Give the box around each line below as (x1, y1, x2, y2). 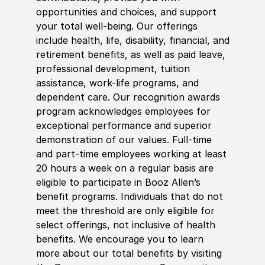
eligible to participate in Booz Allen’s (35, 176, 201, 188)
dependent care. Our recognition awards (35, 91, 220, 103)
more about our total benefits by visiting (35, 247, 222, 259)
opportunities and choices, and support (35, 5, 216, 18)
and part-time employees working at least (35, 147, 227, 160)
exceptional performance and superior (35, 119, 212, 131)
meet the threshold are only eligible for (35, 204, 215, 216)
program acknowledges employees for (35, 105, 211, 117)
